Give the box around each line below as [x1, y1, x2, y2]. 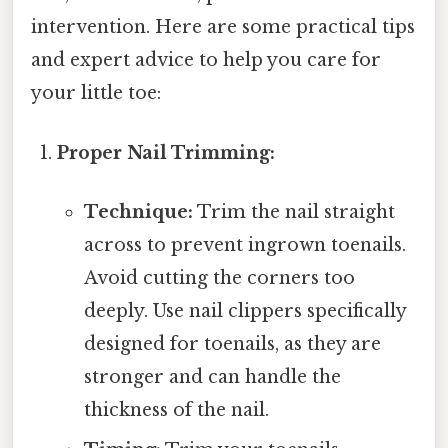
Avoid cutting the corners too [83, 266, 355, 289]
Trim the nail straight [192, 200, 395, 223]
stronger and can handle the [83, 365, 341, 388]
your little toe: [31, 82, 161, 105]
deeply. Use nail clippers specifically [83, 299, 406, 322]
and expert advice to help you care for [31, 49, 381, 72]
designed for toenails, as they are [83, 332, 381, 355]
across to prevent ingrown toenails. [83, 233, 406, 256]
